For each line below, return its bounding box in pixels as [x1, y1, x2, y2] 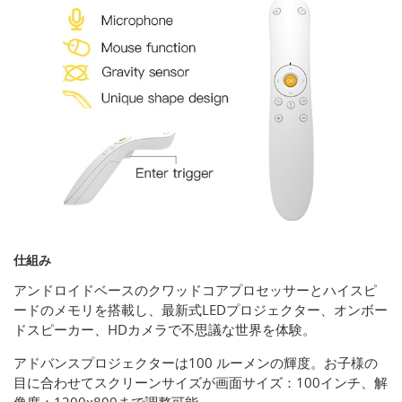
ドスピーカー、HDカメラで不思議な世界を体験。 [13, 319, 316, 338]
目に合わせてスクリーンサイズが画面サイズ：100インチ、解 [13, 372, 388, 391]
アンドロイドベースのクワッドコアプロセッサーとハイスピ [13, 280, 377, 299]
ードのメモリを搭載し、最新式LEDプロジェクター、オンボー [13, 300, 388, 319]
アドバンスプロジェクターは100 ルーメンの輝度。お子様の [13, 353, 378, 371]
